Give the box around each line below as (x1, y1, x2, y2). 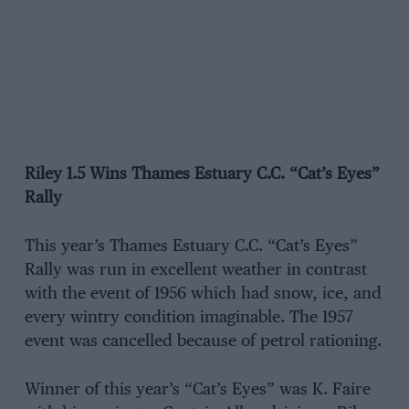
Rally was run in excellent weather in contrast (24, 262, 367, 279)
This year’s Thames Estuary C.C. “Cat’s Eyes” (24, 238, 358, 256)
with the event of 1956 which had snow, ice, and (24, 286, 382, 303)
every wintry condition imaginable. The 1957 (24, 309, 353, 327)
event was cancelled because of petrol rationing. (24, 333, 382, 351)
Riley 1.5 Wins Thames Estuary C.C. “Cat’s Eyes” (24, 166, 380, 184)
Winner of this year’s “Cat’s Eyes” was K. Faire (24, 381, 371, 398)
